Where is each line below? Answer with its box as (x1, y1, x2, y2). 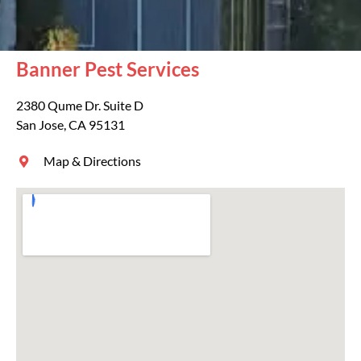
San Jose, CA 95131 (16, 117, 125, 133)
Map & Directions (43, 153, 141, 169)
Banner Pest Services (16, 57, 199, 81)
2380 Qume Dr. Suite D (16, 98, 143, 114)
